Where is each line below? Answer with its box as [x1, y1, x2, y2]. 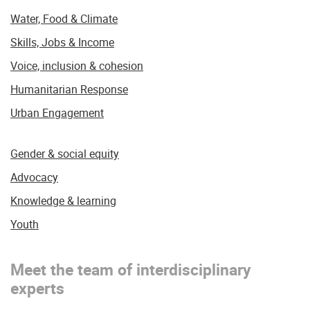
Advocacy [10, 170, 58, 185]
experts [10, 277, 64, 299]
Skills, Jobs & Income [10, 35, 114, 50]
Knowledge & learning [10, 193, 116, 208]
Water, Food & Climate [10, 11, 118, 26]
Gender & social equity [10, 146, 119, 161]
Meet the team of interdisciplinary [10, 259, 251, 280]
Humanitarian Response [10, 82, 128, 97]
